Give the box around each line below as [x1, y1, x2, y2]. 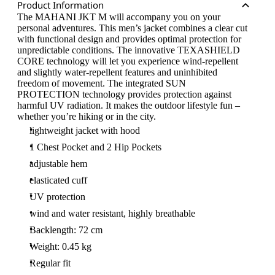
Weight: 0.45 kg [29, 241, 91, 252]
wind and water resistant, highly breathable [29, 208, 195, 219]
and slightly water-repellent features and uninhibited [17, 67, 217, 77]
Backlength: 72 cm [29, 225, 103, 235]
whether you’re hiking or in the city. [17, 111, 156, 122]
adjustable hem [29, 158, 87, 169]
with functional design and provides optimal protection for [17, 34, 241, 44]
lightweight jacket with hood [29, 125, 140, 136]
